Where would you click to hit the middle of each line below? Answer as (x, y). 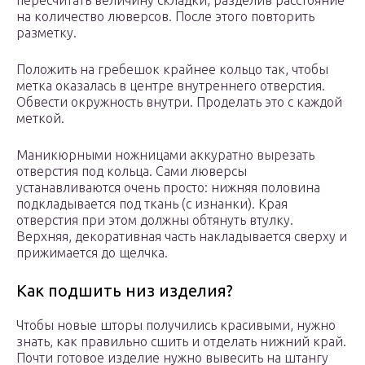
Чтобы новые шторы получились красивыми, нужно (176, 325)
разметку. (46, 33)
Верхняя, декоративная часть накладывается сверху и (182, 237)
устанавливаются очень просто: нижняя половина (168, 188)
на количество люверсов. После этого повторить (165, 17)
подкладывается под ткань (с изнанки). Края (152, 204)
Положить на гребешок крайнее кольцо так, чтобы (172, 70)
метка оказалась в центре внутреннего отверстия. (171, 86)
